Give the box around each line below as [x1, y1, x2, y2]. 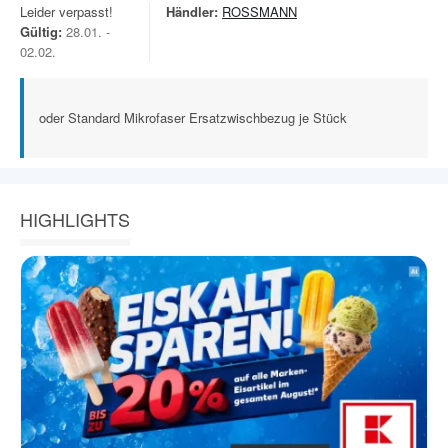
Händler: [166, 2, 218, 21]
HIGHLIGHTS [20, 206, 130, 232]
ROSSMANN [222, 2, 297, 21]
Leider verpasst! [20, 2, 113, 21]
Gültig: [20, 22, 62, 41]
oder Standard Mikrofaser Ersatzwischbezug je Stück [39, 108, 347, 127]
